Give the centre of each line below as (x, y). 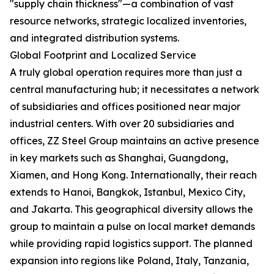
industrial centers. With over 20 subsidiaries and (122, 124)
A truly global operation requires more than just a (126, 72)
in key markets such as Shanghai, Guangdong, (119, 158)
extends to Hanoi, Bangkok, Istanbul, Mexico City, (128, 192)
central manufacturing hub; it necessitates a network (135, 89)
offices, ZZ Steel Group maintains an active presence (135, 141)
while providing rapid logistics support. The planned (131, 243)
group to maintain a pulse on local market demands (132, 226)
